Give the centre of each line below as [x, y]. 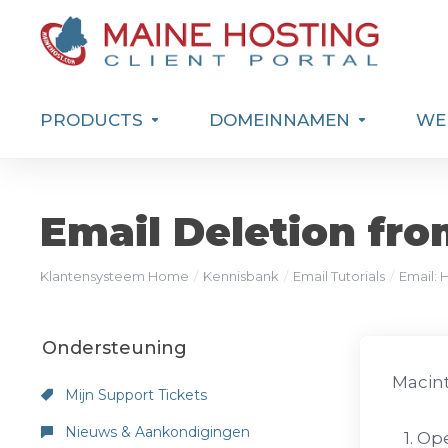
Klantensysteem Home [114, 276]
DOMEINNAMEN [279, 120]
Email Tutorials [339, 276]
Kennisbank [241, 276]
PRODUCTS [91, 120]
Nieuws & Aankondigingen [155, 432]
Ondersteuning [109, 348]
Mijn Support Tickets [134, 395]
